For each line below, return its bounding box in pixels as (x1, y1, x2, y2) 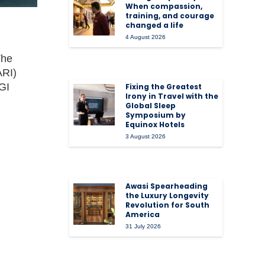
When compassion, (125, 1, 203, 12)
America (125, 209, 160, 220)
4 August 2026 (125, 34, 166, 41)
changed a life (125, 20, 184, 31)
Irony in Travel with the (125, 91, 219, 102)
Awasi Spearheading (125, 181, 208, 192)
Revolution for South (125, 200, 210, 211)
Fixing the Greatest (125, 82, 202, 92)
